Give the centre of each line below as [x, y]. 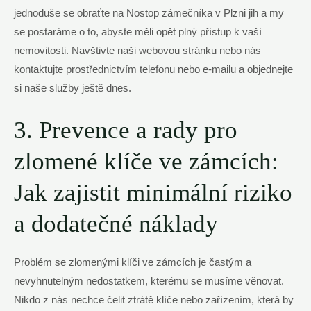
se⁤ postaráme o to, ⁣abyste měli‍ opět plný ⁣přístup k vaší [138, 32]
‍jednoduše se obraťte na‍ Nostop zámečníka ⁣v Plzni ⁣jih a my [149, 14]
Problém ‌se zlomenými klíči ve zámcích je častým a [133, 262]
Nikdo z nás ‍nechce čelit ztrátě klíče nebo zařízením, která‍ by [154, 300]
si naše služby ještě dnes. [73, 89]
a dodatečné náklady [116, 224]
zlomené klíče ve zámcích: [146, 161]
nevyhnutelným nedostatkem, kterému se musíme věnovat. [149, 281]
